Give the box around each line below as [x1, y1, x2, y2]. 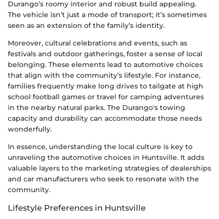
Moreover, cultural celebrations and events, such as [8, 38, 187, 47]
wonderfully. [8, 124, 52, 133]
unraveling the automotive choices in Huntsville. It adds [8, 153, 204, 162]
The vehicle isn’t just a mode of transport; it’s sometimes [8, 10, 207, 19]
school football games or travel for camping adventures [8, 92, 204, 101]
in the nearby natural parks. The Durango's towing [8, 103, 185, 112]
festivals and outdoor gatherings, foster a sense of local [8, 49, 202, 58]
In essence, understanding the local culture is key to [8, 142, 193, 151]
